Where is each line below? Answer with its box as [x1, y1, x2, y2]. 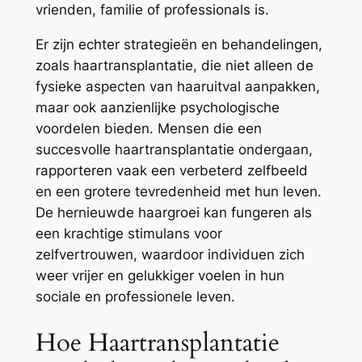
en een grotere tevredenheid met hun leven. [35, 183, 322, 200]
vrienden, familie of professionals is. [35, 2, 269, 19]
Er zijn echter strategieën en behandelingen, [35, 36, 322, 53]
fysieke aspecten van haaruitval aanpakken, [35, 78, 320, 95]
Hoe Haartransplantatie [35, 325, 280, 360]
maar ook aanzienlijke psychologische [35, 99, 280, 116]
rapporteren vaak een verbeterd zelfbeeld [35, 162, 308, 179]
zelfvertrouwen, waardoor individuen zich [35, 246, 305, 263]
